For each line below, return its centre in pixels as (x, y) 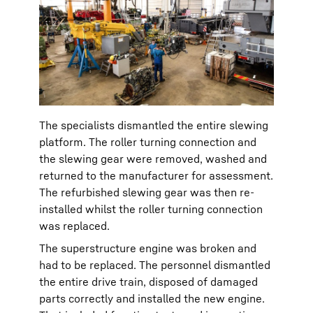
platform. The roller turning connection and (148, 142)
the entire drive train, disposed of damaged (148, 282)
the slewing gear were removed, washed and (153, 159)
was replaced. (74, 226)
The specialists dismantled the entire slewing (154, 125)
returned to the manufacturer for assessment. (156, 176)
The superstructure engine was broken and (148, 248)
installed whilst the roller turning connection (151, 209)
